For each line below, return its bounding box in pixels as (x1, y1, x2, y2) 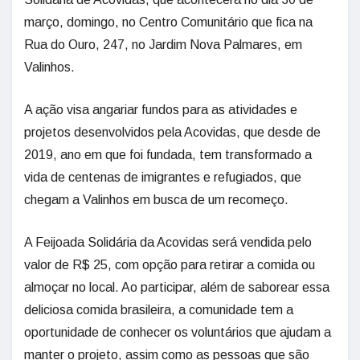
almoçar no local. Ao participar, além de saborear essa (24, 280, 329, 294)
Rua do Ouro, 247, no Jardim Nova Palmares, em (24, 38, 302, 51)
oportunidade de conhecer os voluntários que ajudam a (24, 325, 331, 339)
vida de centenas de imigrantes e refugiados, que (24, 170, 301, 184)
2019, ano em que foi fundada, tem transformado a (24, 148, 312, 162)
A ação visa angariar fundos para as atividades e (24, 103, 297, 117)
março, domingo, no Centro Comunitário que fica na (24, 15, 313, 29)
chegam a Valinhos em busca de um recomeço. (24, 193, 288, 207)
